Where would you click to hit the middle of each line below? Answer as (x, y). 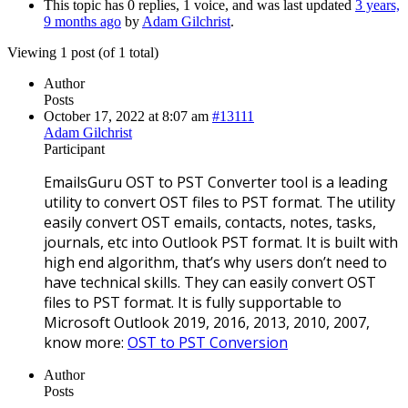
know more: (86, 342)
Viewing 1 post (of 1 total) (83, 52)
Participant (74, 148)
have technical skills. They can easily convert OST (210, 282)
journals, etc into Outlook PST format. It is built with (221, 242)
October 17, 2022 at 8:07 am (126, 116)
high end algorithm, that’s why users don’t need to (215, 262)
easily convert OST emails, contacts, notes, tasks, (210, 222)
